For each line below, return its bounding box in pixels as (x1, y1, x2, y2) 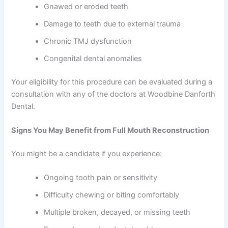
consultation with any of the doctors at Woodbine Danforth (11, 89, 216, 99)
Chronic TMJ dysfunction (44, 36, 132, 46)
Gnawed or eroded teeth (44, 2, 129, 11)
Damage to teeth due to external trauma (44, 19, 181, 28)
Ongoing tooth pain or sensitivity (44, 173, 158, 183)
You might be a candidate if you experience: (11, 149, 162, 159)
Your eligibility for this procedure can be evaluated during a (11, 77, 213, 87)
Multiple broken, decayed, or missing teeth (44, 208, 191, 217)
